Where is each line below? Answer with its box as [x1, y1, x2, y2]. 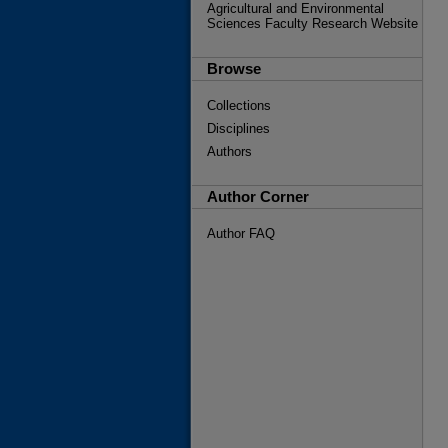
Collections [207, 98, 271, 113]
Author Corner [207, 187, 309, 205]
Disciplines [207, 121, 270, 136]
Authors [207, 144, 252, 159]
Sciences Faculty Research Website [207, 16, 418, 31]
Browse [207, 59, 261, 77]
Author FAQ [207, 226, 275, 241]
